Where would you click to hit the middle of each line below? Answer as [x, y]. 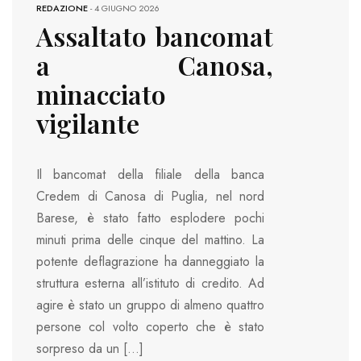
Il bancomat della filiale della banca [150, 174]
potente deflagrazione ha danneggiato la [150, 261]
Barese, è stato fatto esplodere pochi [150, 218]
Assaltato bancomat [155, 35]
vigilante [88, 122]
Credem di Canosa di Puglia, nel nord [150, 196]
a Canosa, [155, 64]
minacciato [101, 93]
